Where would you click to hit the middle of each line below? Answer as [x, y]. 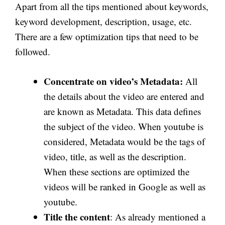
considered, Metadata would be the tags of [124, 141]
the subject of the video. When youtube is [124, 126]
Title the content [77, 216]
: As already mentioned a [158, 216]
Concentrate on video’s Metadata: [113, 81]
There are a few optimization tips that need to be [107, 36]
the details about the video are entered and [124, 96]
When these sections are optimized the [117, 171]
